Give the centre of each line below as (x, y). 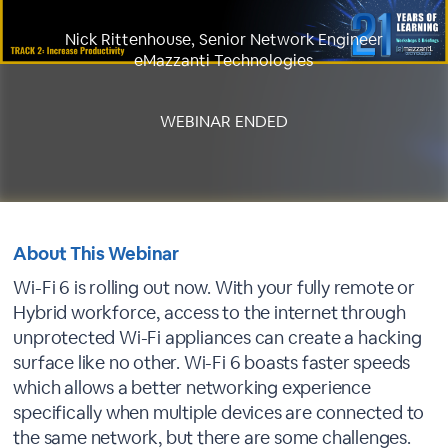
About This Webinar (96, 253)
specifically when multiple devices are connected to (219, 412)
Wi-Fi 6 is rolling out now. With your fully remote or (214, 287)
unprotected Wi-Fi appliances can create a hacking (217, 337)
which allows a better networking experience (192, 387)
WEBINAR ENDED (223, 121)
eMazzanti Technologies (224, 60)
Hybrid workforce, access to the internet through (209, 312)
